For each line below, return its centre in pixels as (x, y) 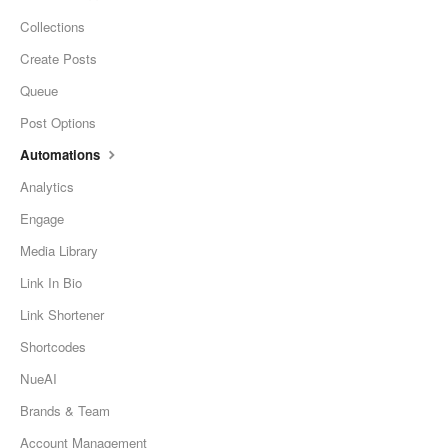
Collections (52, 27)
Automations (62, 155)
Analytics (47, 187)
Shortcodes (53, 347)
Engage (42, 219)
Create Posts (58, 59)
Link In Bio (51, 283)
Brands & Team (65, 411)
